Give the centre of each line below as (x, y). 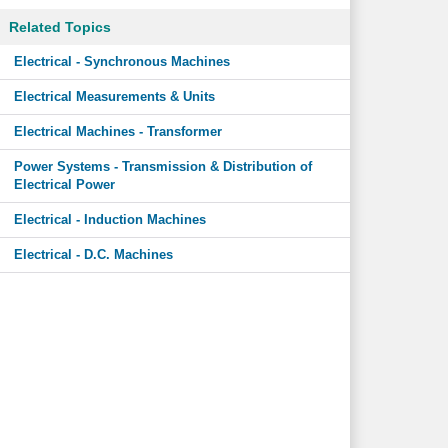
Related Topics (59, 27)
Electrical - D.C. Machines (93, 254)
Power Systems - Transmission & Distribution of (162, 166)
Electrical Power (64, 184)
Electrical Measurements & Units (114, 96)
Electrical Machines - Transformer (117, 131)
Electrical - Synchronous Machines (121, 61)
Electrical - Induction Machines (109, 219)
